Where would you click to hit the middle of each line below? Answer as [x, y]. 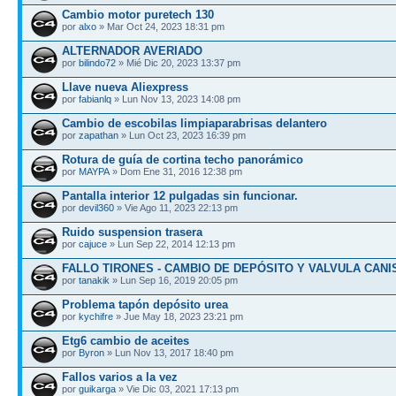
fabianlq [95, 99]
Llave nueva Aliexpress [125, 87]
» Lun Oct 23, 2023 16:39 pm [182, 135]
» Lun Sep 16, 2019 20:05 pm [174, 280]
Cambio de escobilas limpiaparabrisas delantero [194, 123]
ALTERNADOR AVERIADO [132, 50]
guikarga [97, 388]
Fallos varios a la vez [120, 377]
